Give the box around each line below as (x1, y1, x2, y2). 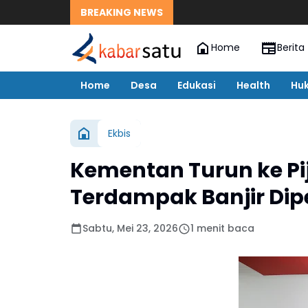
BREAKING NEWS (80, 5, 163, 19)
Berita (276, 41, 305, 55)
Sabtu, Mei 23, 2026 (82, 221, 178, 235)
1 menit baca (190, 221, 254, 235)
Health (236, 78, 270, 92)
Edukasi (177, 78, 216, 92)
